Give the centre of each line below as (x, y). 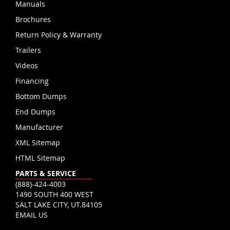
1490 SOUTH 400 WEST (54, 195)
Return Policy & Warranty (59, 35)
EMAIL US (32, 215)
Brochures (33, 20)
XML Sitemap (38, 143)
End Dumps (35, 112)
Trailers (28, 50)
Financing (32, 81)
